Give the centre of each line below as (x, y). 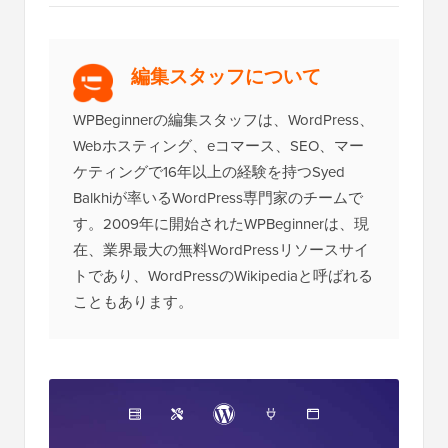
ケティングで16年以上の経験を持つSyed (209, 230)
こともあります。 (133, 360)
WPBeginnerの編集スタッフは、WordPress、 (223, 178)
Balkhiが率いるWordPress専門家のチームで (218, 256)
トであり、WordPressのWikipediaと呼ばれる (223, 334)
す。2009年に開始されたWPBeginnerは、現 (221, 282)
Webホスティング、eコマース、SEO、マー (218, 204)
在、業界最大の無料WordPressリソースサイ (221, 308)
